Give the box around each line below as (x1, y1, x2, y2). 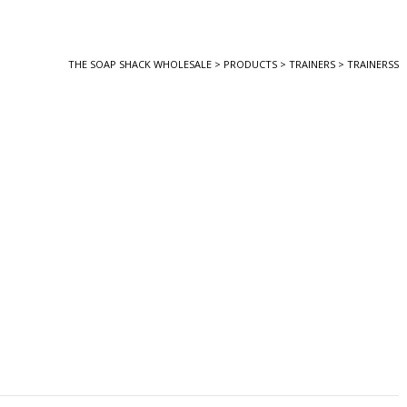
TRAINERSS (347, 57, 399, 71)
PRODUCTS (223, 57, 277, 71)
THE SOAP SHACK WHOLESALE (68, 57, 212, 71)
